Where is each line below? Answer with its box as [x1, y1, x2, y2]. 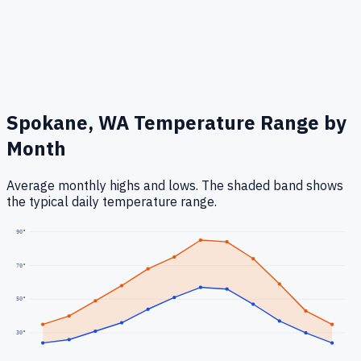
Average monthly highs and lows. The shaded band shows [6, 177, 343, 194]
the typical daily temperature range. [6, 193, 217, 210]
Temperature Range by [129, 110, 346, 136]
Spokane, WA [6, 110, 129, 136]
